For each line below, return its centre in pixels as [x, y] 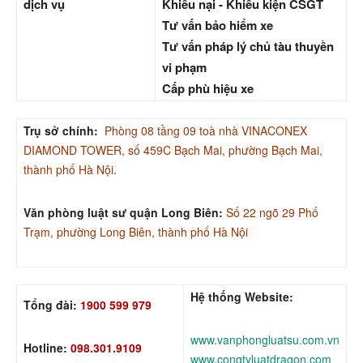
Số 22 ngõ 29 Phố [272, 213]
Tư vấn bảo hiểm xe [218, 26]
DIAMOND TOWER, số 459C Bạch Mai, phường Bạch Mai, [173, 150]
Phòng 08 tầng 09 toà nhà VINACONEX [206, 131]
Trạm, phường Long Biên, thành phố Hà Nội [136, 232]
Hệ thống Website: [242, 297]
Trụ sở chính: [61, 131]
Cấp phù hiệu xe [208, 89]
